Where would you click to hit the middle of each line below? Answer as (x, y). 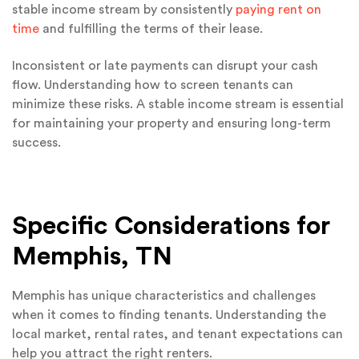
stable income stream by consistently (124, 9)
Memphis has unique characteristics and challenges (164, 295)
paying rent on (278, 9)
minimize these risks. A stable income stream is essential (178, 105)
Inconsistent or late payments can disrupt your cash (165, 66)
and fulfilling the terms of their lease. (151, 28)
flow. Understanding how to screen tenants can (153, 85)
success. (36, 143)
